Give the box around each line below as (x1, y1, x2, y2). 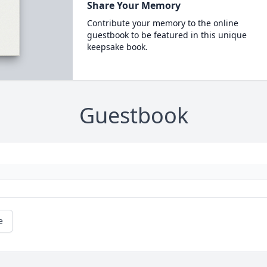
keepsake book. (86, 41, 148, 52)
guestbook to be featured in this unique (86, 29, 247, 41)
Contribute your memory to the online (86, 17, 238, 29)
